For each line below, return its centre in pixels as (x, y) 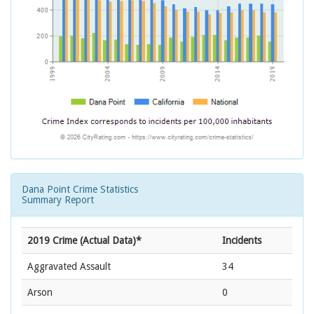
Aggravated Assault (69, 267)
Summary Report (58, 200)
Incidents (242, 241)
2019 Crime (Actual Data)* (84, 241)
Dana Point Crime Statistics (80, 190)
